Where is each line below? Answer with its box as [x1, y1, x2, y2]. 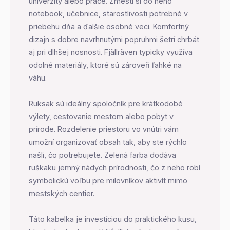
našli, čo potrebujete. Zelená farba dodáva [29, 150, 176, 159]
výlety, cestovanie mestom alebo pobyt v [29, 111, 174, 121]
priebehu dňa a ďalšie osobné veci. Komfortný [29, 22, 189, 31]
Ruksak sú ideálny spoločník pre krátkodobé [29, 99, 183, 108]
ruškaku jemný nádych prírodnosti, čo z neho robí [29, 163, 200, 172]
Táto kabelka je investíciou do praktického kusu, [29, 214, 197, 223]
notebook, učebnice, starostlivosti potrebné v [29, 9, 188, 18]
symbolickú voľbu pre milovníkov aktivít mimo [29, 176, 187, 185]
